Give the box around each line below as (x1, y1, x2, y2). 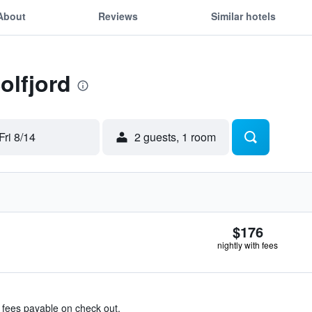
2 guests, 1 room (134, 129, 216, 145)
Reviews (98, 8, 139, 23)
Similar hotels (210, 8, 276, 23)
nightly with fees (217, 239, 278, 251)
